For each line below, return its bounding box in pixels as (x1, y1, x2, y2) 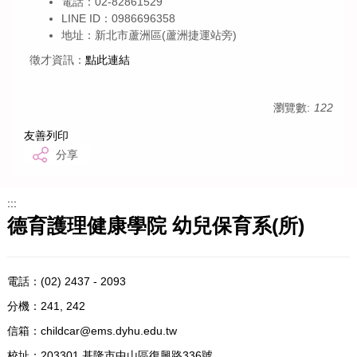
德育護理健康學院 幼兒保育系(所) (6, 214, 304, 237)
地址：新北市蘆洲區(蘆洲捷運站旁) (61, 29, 237, 41)
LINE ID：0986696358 (61, 12, 175, 25)
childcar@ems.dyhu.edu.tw (40, 324, 177, 337)
